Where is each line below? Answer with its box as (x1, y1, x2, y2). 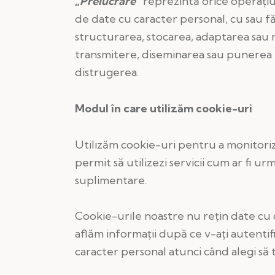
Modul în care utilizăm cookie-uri (75, 101, 252, 116)
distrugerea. (75, 65, 139, 80)
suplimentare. (75, 172, 147, 187)
